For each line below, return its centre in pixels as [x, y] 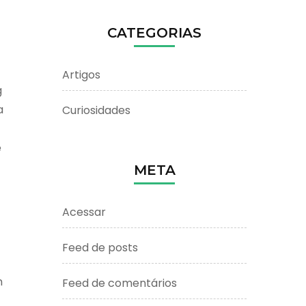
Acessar [84, 212]
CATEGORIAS [154, 32]
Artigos [81, 74]
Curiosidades [96, 110]
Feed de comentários [120, 283]
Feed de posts [100, 247]
